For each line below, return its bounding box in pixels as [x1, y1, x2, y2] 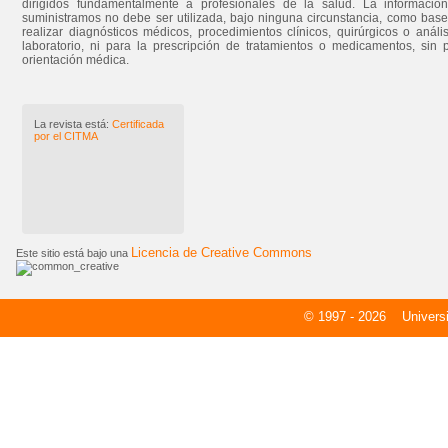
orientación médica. [22, 53, 129, 67]
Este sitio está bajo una [16, 247, 131, 259]
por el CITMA [34, 130, 98, 142]
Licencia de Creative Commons [131, 245, 312, 260]
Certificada [109, 118, 164, 130]
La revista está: [34, 118, 109, 130]
